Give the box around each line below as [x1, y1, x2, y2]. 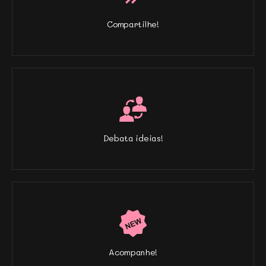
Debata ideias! [103, 132, 163, 144]
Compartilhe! [107, 18, 159, 30]
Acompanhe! [109, 246, 157, 258]
